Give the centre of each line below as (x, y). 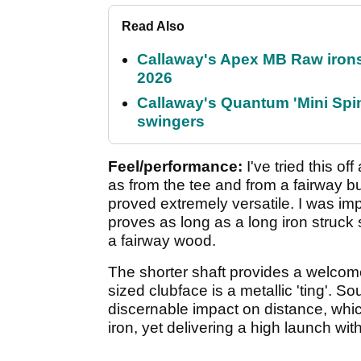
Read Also (153, 26)
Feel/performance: (175, 166)
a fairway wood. (162, 240)
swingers (171, 121)
